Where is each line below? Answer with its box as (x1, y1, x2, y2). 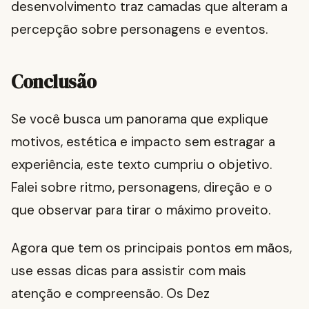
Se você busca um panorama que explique (11, 110, 268, 128)
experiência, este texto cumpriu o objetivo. (11, 156, 272, 174)
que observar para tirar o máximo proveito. (11, 201, 270, 219)
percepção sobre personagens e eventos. (11, 21, 268, 39)
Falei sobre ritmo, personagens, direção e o (11, 179, 272, 197)
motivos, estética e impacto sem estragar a (11, 133, 275, 151)
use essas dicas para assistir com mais (11, 262, 246, 280)
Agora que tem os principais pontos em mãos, (11, 239, 292, 257)
